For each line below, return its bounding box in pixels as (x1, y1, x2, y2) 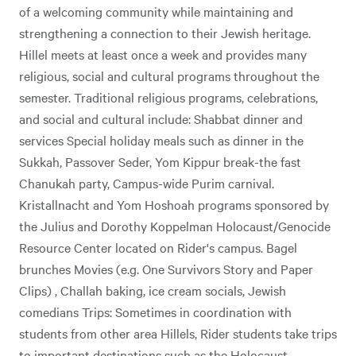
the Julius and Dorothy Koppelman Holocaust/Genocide (19, 217, 331, 234)
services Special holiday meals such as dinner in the (19, 131, 304, 149)
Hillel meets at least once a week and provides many (19, 45, 307, 63)
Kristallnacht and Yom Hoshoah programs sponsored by (19, 195, 329, 213)
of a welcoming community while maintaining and (19, 2, 293, 20)
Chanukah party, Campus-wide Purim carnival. (19, 174, 274, 192)
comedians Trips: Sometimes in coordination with (19, 303, 292, 320)
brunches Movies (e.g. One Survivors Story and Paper (19, 260, 313, 277)
